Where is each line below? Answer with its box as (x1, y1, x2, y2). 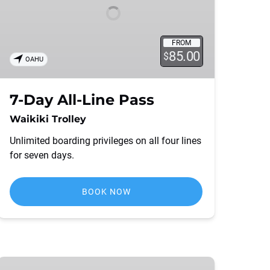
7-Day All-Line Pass (10, 91, 154, 108)
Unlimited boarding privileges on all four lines (10, 135, 201, 146)
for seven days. (10, 149, 74, 161)
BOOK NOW (81, 187, 131, 196)
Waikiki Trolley (10, 113, 86, 125)
